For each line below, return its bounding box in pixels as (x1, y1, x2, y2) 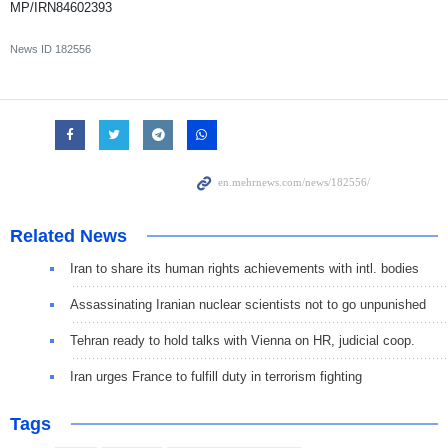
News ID (10, 43, 55, 55)
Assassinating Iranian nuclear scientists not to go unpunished (70, 297, 426, 312)
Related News (10, 226, 127, 246)
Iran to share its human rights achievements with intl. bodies (70, 261, 419, 276)
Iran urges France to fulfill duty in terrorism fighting (70, 369, 362, 384)
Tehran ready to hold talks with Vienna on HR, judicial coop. (70, 333, 415, 348)
